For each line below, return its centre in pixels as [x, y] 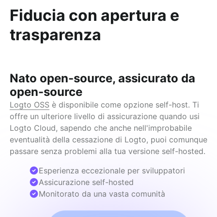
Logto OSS [30, 105]
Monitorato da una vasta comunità [102, 194]
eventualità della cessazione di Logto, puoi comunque [108, 139]
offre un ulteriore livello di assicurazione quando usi [105, 116]
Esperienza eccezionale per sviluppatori [112, 170]
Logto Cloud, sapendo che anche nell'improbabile [101, 128]
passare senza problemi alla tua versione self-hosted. [108, 151]
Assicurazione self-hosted [86, 182]
